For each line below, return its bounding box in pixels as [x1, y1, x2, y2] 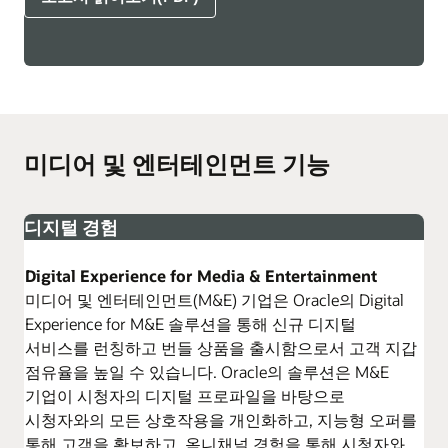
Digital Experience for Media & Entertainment [25, 265, 377, 287]
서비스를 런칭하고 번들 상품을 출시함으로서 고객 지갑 [25, 337, 417, 359]
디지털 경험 [24, 215, 118, 240]
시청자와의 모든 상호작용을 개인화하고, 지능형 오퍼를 [25, 409, 417, 431]
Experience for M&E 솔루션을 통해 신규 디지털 [25, 313, 356, 335]
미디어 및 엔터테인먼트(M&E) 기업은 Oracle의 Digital [25, 289, 404, 311]
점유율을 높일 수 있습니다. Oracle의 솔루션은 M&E [25, 361, 389, 383]
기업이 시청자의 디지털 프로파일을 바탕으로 [25, 385, 345, 407]
